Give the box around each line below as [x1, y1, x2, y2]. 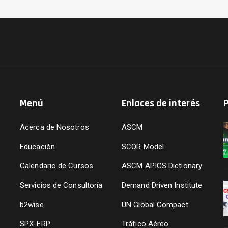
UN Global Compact [122, 200, 188, 209]
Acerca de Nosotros [20, 123, 89, 132]
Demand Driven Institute [122, 181, 203, 190]
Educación [20, 142, 55, 151]
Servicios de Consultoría [20, 181, 103, 190]
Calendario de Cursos [20, 161, 93, 170]
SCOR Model [122, 142, 164, 151]
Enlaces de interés [122, 97, 200, 110]
